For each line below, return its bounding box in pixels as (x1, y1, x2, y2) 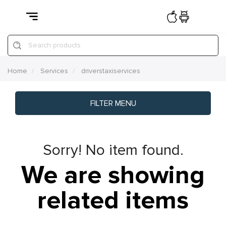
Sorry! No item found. (42, 141, 184, 159)
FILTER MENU (90, 98, 136, 108)
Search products (28, 41, 81, 49)
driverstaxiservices (81, 67, 140, 75)
